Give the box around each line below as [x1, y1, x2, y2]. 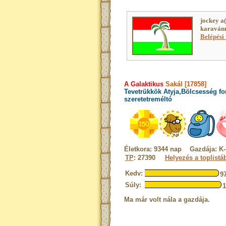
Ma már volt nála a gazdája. [124, 196, 210, 203]
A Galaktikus [124, 80, 163, 88]
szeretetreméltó [124, 95, 172, 103]
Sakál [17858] [163, 80, 206, 88]
